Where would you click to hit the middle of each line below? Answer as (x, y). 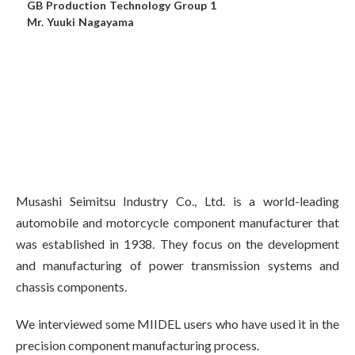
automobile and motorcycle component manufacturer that (177, 223)
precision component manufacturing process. (137, 345)
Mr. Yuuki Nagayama (80, 21)
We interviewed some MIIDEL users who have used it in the (177, 324)
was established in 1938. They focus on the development (177, 244)
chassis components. (71, 287)
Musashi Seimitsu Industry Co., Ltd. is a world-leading (177, 201)
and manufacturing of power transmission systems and (177, 265)
